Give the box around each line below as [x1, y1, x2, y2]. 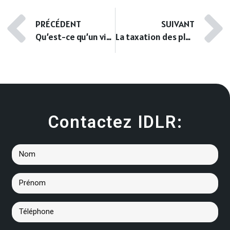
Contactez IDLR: [47, 111, 183, 132]
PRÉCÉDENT [35, 17, 81, 30]
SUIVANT [161, 17, 195, 30]
